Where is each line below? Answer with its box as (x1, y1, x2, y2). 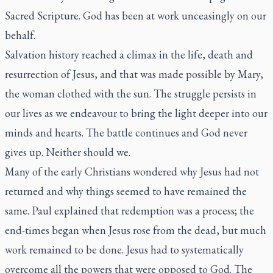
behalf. (5, 28, 35, 42)
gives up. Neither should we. (5, 145, 130, 159)
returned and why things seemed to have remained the (5, 184, 247, 198)
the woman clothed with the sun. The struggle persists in (5, 87, 257, 101)
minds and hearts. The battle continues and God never (5, 126, 247, 140)
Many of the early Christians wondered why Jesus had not (5, 165, 259, 179)
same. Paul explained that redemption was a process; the (5, 204, 254, 218)
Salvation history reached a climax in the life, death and (5, 48, 253, 62)
